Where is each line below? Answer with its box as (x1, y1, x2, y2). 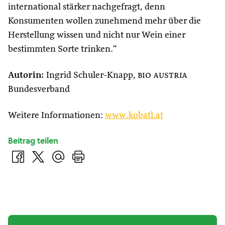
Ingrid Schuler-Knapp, (44, 71, 138, 80)
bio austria (138, 71, 187, 80)
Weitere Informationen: (8, 111, 105, 120)
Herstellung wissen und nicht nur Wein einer (8, 31, 185, 40)
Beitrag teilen (8, 135, 58, 146)
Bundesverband (8, 85, 70, 94)
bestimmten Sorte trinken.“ (8, 45, 117, 54)
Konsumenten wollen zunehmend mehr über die (8, 17, 201, 26)
